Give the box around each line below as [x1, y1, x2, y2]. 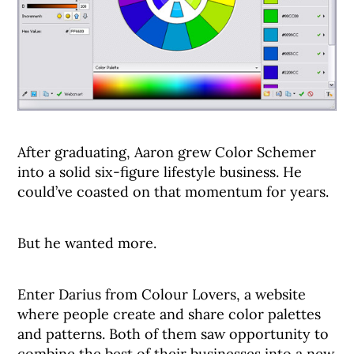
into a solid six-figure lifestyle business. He [17, 163, 303, 182]
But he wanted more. [17, 234, 157, 253]
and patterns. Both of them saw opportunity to [17, 325, 330, 344]
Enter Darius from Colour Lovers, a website [17, 285, 307, 304]
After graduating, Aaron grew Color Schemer [17, 143, 317, 162]
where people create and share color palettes [17, 305, 322, 324]
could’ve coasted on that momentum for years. [17, 183, 330, 201]
